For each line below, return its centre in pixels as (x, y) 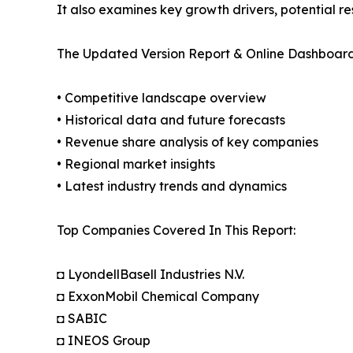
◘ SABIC (82, 318)
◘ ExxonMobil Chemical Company (158, 296)
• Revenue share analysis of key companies (188, 141)
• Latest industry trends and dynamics (172, 186)
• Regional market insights (136, 163)
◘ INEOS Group (104, 340)
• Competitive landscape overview (162, 97)
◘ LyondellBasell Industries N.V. (150, 274)
